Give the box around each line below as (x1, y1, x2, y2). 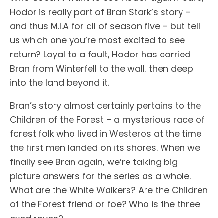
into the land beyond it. (10, 76, 109, 89)
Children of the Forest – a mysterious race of (10, 113, 205, 126)
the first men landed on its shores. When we (10, 142, 200, 154)
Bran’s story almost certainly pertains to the (10, 99, 201, 112)
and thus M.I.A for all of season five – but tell (10, 20, 200, 33)
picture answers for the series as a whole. (10, 170, 191, 182)
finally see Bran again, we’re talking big (10, 156, 178, 168)
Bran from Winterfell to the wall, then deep (10, 62, 193, 75)
